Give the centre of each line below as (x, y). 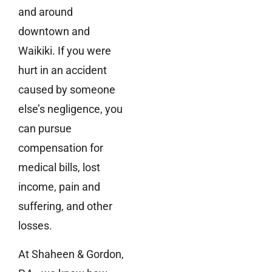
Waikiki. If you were (65, 51)
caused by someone (67, 90)
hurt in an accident (63, 70)
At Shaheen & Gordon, (71, 254)
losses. (35, 226)
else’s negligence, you (70, 109)
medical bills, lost (59, 168)
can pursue (45, 129)
